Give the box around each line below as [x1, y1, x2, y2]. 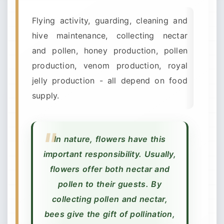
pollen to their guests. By [58, 179, 161, 189]
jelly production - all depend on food [32, 75, 187, 85]
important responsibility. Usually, [43, 149, 176, 159]
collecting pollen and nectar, [52, 194, 167, 204]
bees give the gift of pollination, [44, 209, 175, 219]
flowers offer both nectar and [49, 164, 170, 174]
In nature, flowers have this [53, 134, 166, 144]
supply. [32, 90, 59, 100]
